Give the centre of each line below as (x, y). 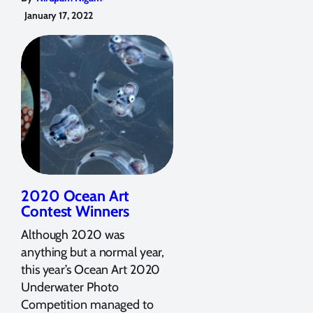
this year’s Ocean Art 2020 (91, 269)
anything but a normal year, (93, 252)
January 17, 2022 (59, 15)
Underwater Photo (70, 287)
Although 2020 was (73, 234)
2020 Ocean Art (75, 196)
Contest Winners (75, 211)
